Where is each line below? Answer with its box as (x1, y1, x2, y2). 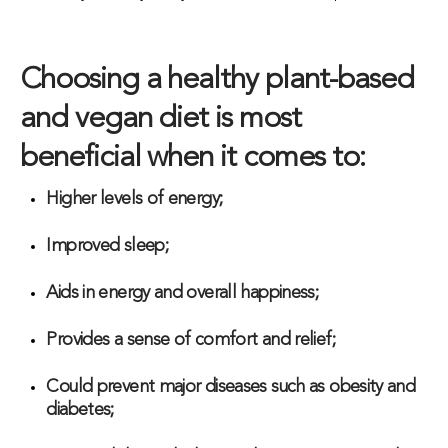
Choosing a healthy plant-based (20, 65, 414, 96)
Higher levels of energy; (46, 190, 223, 209)
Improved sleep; (46, 237, 169, 256)
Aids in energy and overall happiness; (46, 284, 319, 303)
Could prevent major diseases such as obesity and (46, 378, 416, 397)
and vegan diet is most (20, 104, 301, 135)
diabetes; (46, 401, 114, 420)
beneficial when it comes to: (20, 143, 365, 174)
